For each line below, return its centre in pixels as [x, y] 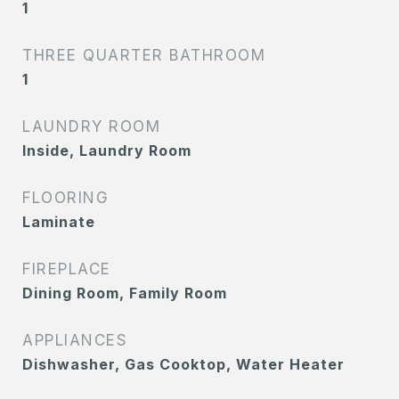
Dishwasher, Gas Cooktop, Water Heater [183, 365]
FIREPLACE [67, 269]
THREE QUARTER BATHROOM [144, 56]
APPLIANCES [75, 341]
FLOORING [65, 198]
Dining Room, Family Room [125, 293]
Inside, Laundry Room [107, 151]
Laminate [59, 222]
